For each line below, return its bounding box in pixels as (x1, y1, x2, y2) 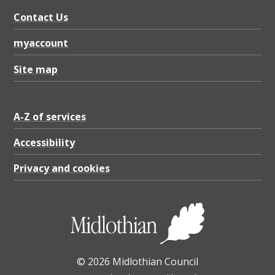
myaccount (14, 36, 69, 50)
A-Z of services (14, 109, 87, 123)
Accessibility (14, 136, 76, 150)
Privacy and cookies (14, 161, 110, 176)
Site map (14, 62, 58, 76)
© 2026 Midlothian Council (77, 255, 198, 269)
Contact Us (14, 10, 69, 25)
